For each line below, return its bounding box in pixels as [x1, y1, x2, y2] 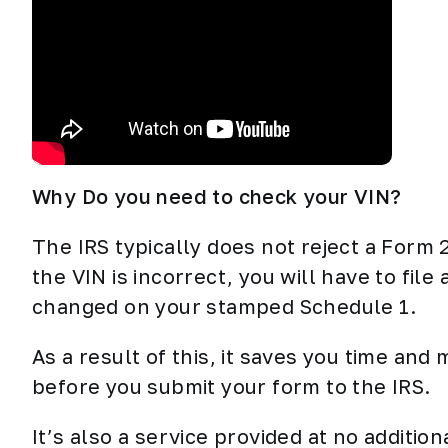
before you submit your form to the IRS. [32, 374, 436, 398]
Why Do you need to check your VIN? [32, 184, 402, 208]
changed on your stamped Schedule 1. [32, 294, 416, 318]
